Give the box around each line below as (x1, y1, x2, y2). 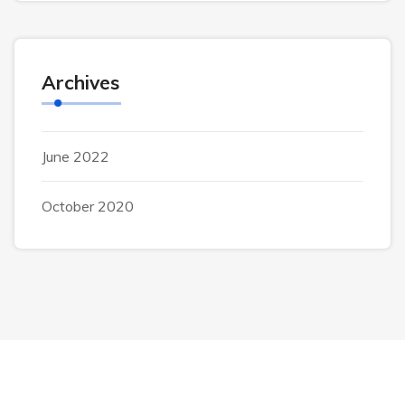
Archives (42, 71, 119, 94)
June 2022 (42, 147, 109, 165)
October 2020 (42, 197, 134, 215)
